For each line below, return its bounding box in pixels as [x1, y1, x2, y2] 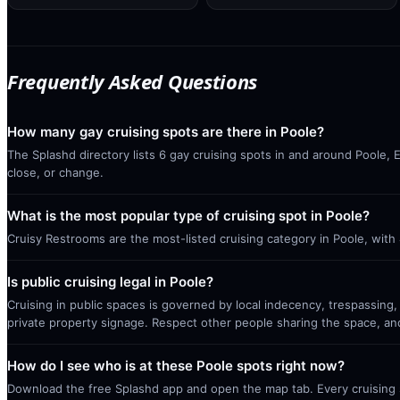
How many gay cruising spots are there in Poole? [7, 123, 324, 140]
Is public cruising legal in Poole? [7, 273, 213, 290]
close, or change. [7, 165, 104, 179]
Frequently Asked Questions [7, 68, 258, 95]
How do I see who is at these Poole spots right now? [7, 357, 345, 374]
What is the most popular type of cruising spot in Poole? [7, 207, 370, 224]
